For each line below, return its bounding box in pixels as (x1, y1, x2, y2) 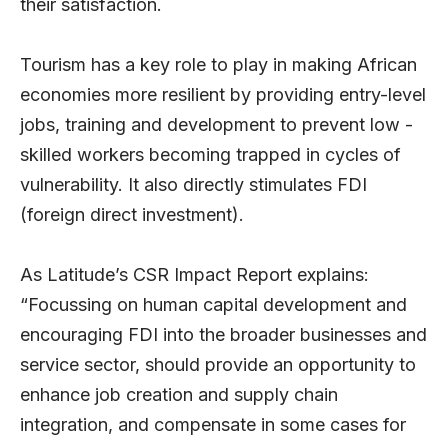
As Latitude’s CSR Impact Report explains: (20, 264, 369, 286)
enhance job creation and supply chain (20, 384, 338, 406)
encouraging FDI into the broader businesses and (20, 324, 427, 346)
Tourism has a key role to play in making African (20, 54, 417, 76)
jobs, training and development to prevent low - (20, 114, 413, 136)
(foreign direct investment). (20, 204, 244, 226)
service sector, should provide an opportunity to (20, 354, 416, 376)
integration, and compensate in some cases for (20, 414, 406, 436)
